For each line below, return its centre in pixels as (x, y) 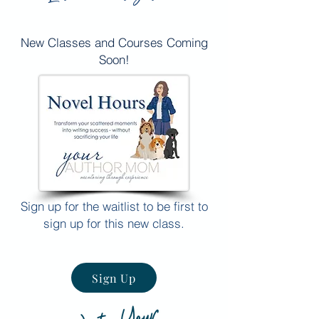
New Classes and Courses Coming (114, 42)
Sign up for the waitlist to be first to (114, 206)
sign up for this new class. (114, 223)
